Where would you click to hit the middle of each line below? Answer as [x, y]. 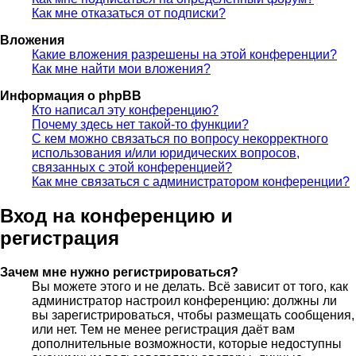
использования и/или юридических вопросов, [166, 153]
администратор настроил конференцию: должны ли [184, 301]
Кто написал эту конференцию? [125, 110]
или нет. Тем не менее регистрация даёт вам [163, 330]
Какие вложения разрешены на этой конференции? [184, 55]
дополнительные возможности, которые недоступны [187, 344]
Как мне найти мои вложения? [121, 69]
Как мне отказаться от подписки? [129, 14]
